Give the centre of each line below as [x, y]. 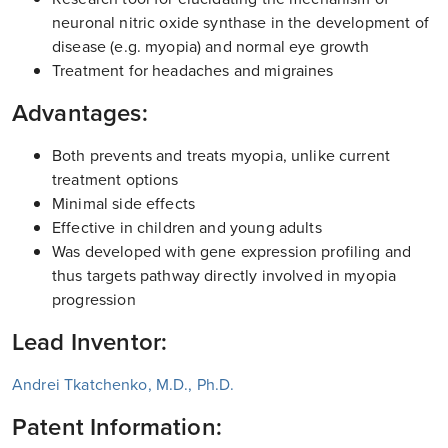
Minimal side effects [124, 203]
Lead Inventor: [90, 341]
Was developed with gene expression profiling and [232, 251]
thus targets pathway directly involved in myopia [224, 275]
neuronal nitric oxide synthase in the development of [240, 22]
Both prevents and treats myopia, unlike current [221, 155]
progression [94, 299]
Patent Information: [117, 426]
